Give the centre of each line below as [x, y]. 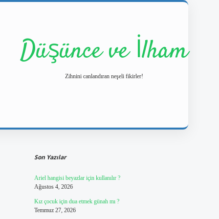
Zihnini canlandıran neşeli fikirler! [104, 76]
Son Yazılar [50, 157]
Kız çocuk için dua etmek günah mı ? [77, 201]
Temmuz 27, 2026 [55, 210]
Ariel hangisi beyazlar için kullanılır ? [77, 178]
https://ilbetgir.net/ [140, 136]
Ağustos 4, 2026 [53, 187]
